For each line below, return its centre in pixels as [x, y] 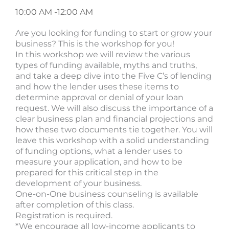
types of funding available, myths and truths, [106, 65]
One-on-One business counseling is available [107, 194]
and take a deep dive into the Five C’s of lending [113, 76]
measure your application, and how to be [99, 162]
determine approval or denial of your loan [99, 98]
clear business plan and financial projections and [114, 119]
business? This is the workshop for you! [95, 44]
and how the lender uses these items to [97, 87]
